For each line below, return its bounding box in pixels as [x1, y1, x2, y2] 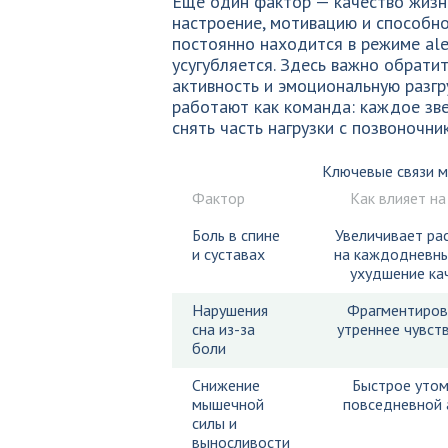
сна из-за [192, 319, 255, 339]
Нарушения [192, 300, 268, 320]
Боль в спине [192, 225, 280, 245]
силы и [192, 413, 237, 433]
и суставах [192, 244, 265, 264]
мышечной [192, 394, 264, 414]
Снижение [192, 375, 260, 395]
